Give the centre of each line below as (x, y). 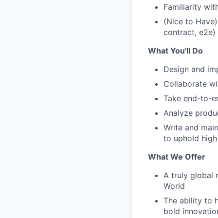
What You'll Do (175, 50)
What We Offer (177, 156)
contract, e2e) (190, 32)
